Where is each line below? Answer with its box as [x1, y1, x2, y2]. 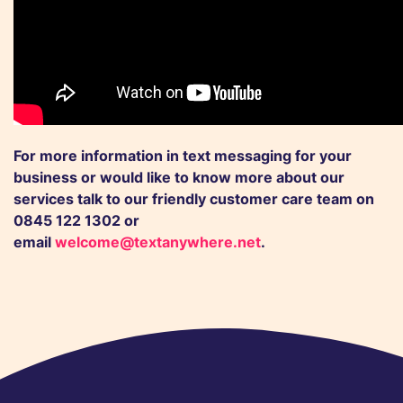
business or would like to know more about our [13, 168, 345, 186]
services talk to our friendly [13, 190, 210, 208]
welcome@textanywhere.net [55, 233, 261, 251]
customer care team [210, 190, 353, 208]
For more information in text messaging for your [13, 147, 352, 165]
